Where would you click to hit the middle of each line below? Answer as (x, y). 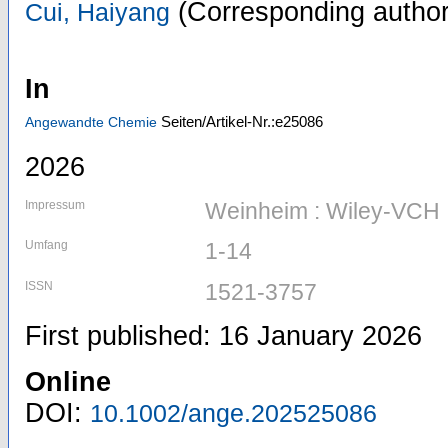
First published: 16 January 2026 (223, 336)
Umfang (46, 245)
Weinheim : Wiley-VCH (322, 211)
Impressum (55, 205)
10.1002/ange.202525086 (233, 413)
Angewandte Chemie (91, 121)
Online (68, 382)
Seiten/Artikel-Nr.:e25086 (242, 121)
